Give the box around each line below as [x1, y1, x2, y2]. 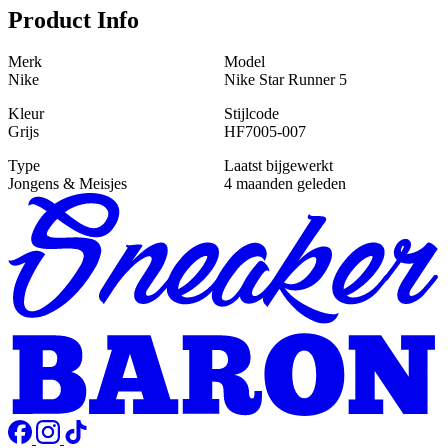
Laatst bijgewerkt [224, 157, 333, 175]
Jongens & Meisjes [8, 175, 127, 193]
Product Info [8, 6, 139, 33]
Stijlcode [224, 105, 279, 123]
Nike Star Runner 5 [224, 71, 347, 89]
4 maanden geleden [224, 175, 346, 193]
